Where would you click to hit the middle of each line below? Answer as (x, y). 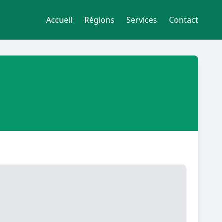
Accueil (59, 20)
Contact (184, 20)
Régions (99, 20)
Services (142, 20)
